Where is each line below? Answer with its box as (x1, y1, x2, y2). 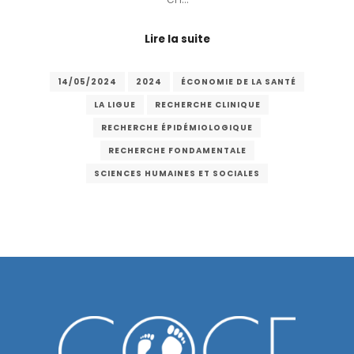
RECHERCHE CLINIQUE (154, 98, 261, 111)
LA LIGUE (93, 98, 136, 111)
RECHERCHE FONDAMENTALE (107, 144, 247, 156)
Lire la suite (144, 32, 210, 47)
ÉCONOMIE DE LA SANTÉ (181, 75, 296, 88)
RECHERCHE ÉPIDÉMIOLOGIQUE (101, 121, 253, 134)
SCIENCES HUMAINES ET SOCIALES (94, 167, 260, 179)
